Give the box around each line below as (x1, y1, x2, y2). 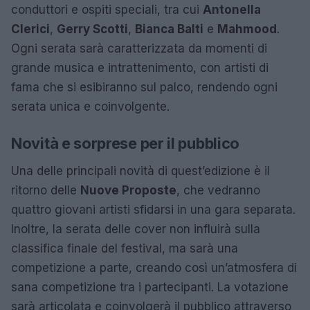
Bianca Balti (135, 22, 203, 36)
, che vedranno (176, 183, 260, 197)
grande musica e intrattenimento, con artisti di (11, 61, 268, 75)
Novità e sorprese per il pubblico (11, 134, 240, 152)
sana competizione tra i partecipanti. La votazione (11, 280, 289, 294)
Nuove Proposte (80, 183, 176, 197)
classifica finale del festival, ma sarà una (11, 241, 238, 255)
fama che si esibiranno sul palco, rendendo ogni (11, 80, 277, 94)
